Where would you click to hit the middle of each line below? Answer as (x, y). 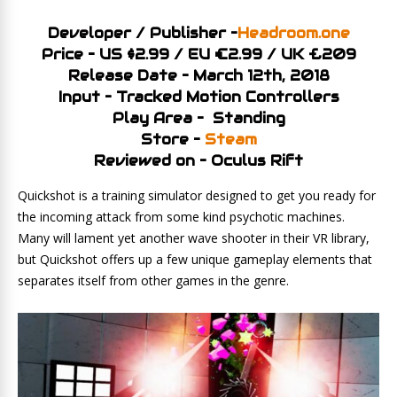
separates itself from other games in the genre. (153, 280)
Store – (172, 140)
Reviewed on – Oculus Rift (198, 161)
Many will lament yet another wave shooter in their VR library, (194, 238)
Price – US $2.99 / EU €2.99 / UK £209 (198, 54)
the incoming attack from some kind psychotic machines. (183, 217)
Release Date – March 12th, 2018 (198, 76)
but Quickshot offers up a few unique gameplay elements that (195, 259)
